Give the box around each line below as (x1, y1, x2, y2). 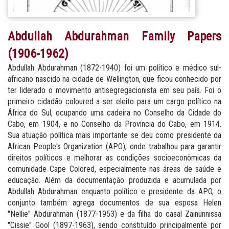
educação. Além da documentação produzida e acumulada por (8, 175, 221, 185)
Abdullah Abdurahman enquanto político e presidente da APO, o (8, 186, 221, 196)
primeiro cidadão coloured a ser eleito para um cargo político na (8, 96, 221, 106)
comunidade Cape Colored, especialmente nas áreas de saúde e (8, 164, 221, 174)
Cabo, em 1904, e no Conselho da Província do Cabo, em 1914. (8, 119, 221, 129)
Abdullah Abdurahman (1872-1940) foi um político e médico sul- (8, 62, 221, 73)
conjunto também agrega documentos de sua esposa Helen (8, 197, 221, 208)
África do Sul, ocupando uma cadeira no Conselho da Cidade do (8, 107, 221, 118)
